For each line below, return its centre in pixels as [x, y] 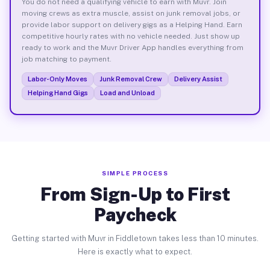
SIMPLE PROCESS [135, 173]
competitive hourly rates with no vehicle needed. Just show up [130, 36]
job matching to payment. [66, 59]
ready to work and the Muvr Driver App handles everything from [132, 47]
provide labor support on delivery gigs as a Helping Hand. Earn [132, 24]
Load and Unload [127, 93]
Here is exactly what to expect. [135, 252]
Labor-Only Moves [57, 79]
